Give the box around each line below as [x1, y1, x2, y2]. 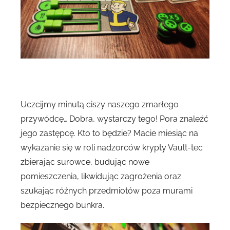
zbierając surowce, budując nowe [21, 157, 149, 167]
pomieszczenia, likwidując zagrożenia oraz [21, 171, 181, 181]
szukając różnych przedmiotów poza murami [21, 185, 193, 196]
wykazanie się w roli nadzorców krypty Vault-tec [21, 142, 203, 152]
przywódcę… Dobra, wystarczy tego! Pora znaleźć [21, 113, 208, 124]
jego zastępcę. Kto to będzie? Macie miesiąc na [21, 128, 198, 138]
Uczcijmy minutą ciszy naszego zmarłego [21, 99, 179, 109]
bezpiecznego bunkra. [21, 200, 104, 210]
